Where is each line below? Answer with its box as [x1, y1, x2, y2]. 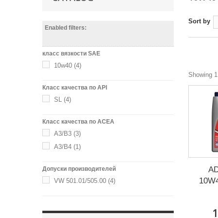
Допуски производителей [42, 165, 116, 172]
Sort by [188, 18, 210, 25]
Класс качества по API [42, 84, 107, 91]
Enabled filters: [45, 24, 87, 31]
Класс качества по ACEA [42, 118, 114, 125]
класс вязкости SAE [42, 50, 100, 57]
